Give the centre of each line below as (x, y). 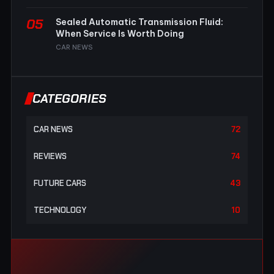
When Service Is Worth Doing (120, 34)
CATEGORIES (69, 99)
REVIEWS (50, 157)
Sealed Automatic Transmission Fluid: (139, 22)
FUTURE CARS (60, 183)
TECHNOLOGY (60, 210)
